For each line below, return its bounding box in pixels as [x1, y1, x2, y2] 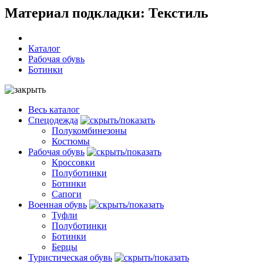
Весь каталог [28, 104, 80, 114]
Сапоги [52, 188, 82, 199]
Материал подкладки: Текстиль [5, 5, 208, 21]
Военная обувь [28, 199, 87, 210]
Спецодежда [28, 114, 78, 125]
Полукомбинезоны [52, 125, 127, 136]
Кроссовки [52, 157, 95, 167]
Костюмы [52, 136, 90, 146]
